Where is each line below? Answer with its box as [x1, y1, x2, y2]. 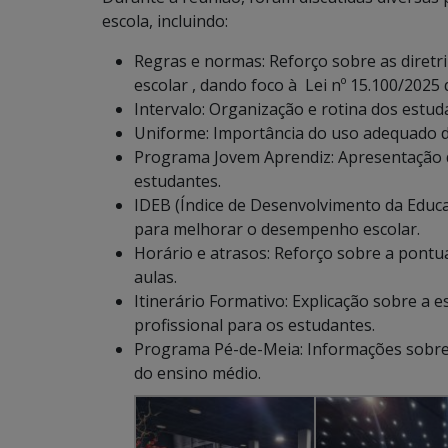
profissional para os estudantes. [134, 313, 375, 336]
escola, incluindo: [102, 9, 228, 32]
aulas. [134, 265, 177, 288]
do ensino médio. [134, 361, 261, 384]
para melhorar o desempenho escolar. [134, 217, 420, 240]
